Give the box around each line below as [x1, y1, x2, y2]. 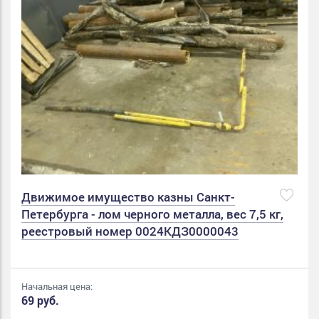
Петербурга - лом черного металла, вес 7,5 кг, [21, 205, 283, 222]
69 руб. [21, 292, 59, 308]
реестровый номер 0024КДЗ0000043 [21, 222, 239, 239]
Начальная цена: [21, 279, 93, 293]
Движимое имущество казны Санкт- [21, 188, 235, 205]
